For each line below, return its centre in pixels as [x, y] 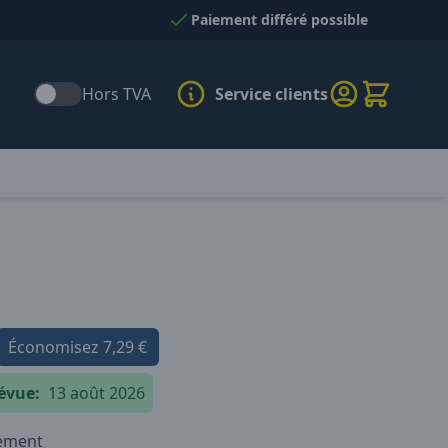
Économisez [55, 346]
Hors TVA [116, 94]
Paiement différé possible [279, 19]
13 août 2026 [96, 392]
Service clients [271, 94]
